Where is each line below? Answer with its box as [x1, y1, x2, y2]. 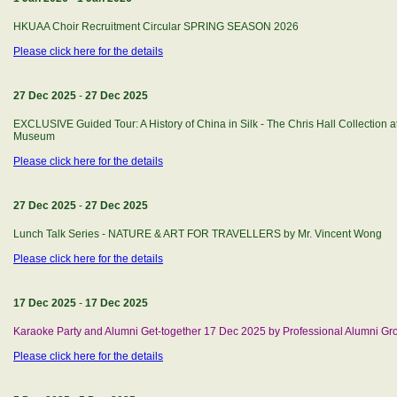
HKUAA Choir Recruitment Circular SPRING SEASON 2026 [13, 20, 299, 33]
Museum [13, 130, 55, 143]
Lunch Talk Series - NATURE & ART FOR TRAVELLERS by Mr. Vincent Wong [13, 228, 382, 240]
